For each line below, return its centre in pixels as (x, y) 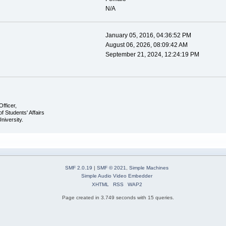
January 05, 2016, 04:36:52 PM (148, 36)
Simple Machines (149, 167)
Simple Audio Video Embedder (117, 176)
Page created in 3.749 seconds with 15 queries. (118, 197)
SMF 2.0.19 (79, 167)
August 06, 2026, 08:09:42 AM (146, 45)
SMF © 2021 (111, 167)
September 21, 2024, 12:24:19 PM (152, 55)
